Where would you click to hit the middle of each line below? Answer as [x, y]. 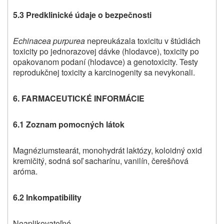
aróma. [25, 171]
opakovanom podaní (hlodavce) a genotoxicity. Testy [105, 62]
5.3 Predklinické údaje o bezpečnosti [82, 15]
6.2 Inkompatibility [47, 197]
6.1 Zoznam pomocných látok [69, 124]
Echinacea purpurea [49, 41]
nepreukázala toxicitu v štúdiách [143, 41]
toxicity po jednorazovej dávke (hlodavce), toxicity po [106, 51]
